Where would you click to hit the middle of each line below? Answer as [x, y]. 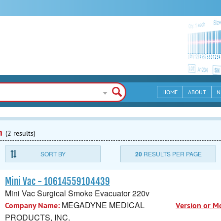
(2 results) [20, 133]
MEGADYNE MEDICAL [102, 205]
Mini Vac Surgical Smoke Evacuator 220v [77, 193]
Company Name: [32, 205]
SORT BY [53, 154]
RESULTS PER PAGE [172, 154]
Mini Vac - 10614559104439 [57, 182]
